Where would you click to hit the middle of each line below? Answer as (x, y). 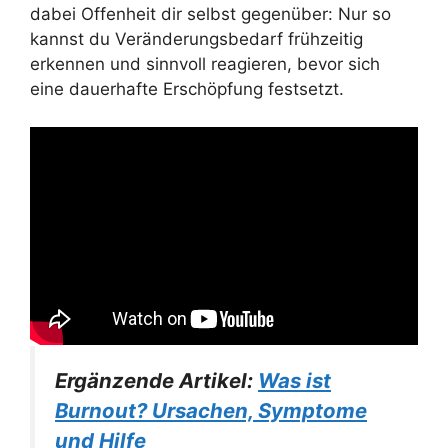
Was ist (294, 380)
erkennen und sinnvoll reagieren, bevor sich (205, 63)
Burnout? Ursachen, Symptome (211, 410)
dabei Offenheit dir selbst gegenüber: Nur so (210, 13)
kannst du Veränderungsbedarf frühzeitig (196, 38)
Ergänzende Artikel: (156, 380)
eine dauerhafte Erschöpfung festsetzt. (187, 88)
